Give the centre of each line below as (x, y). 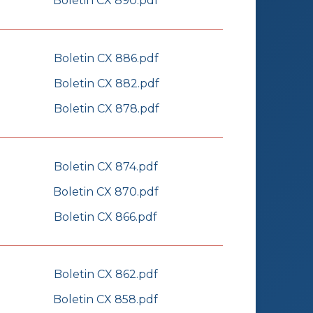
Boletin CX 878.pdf (106, 108)
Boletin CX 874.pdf (105, 166)
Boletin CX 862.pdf (105, 275)
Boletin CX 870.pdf (105, 191)
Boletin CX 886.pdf (106, 58)
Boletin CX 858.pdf (105, 300)
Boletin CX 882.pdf (106, 83)
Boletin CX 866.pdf (105, 217)
